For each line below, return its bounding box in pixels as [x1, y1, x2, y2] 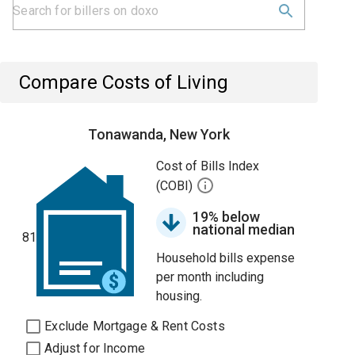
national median [193, 221, 296, 238]
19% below [193, 208, 261, 225]
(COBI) [156, 178, 197, 194]
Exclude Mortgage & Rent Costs [44, 319, 225, 334]
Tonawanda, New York [88, 126, 231, 143]
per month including [156, 269, 265, 284]
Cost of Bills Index [156, 158, 260, 174]
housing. [156, 288, 203, 303]
